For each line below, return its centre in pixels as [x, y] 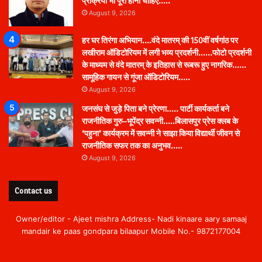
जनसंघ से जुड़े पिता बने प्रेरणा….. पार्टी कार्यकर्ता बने [156, 109]
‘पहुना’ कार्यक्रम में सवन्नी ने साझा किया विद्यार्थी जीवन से [161, 134]
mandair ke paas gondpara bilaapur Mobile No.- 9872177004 [131, 231]
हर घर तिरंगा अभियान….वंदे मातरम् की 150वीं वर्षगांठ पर [160, 41]
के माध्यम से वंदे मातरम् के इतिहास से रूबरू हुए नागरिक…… [164, 65]
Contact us [33, 191]
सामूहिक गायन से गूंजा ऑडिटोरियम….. [136, 78]
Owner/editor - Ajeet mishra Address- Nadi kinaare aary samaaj [131, 219]
